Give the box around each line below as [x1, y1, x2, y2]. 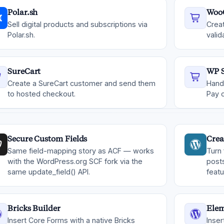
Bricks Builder [7, 203, 60, 213]
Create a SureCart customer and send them [7, 79, 155, 87]
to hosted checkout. [7, 89, 75, 98]
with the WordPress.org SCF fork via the [7, 157, 142, 165]
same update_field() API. [7, 167, 90, 176]
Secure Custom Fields [7, 134, 87, 143]
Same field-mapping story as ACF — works [7, 146, 154, 155]
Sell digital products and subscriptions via [7, 20, 147, 28]
